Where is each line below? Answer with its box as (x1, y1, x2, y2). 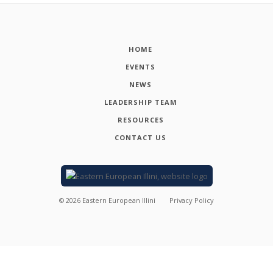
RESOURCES (117, 115, 164, 124)
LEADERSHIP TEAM (104, 97, 177, 107)
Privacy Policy (169, 196, 214, 205)
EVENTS (126, 62, 156, 71)
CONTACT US (115, 132, 167, 142)
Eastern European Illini (82, 196, 155, 205)
